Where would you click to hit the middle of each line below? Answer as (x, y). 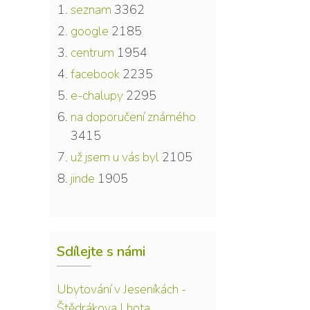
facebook (95, 74)
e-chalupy (97, 95)
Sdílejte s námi (101, 251)
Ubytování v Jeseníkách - (121, 289)
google (90, 31)
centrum (92, 52)
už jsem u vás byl (115, 157)
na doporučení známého (133, 117)
